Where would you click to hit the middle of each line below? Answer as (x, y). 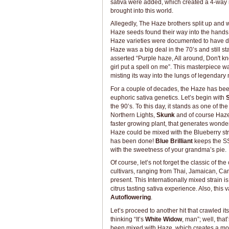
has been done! (133, 141)
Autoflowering (130, 197)
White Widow (163, 219)
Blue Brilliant (174, 141)
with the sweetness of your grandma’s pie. (168, 150)
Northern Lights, (133, 115)
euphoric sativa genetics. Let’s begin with (168, 97)
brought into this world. (142, 10)
